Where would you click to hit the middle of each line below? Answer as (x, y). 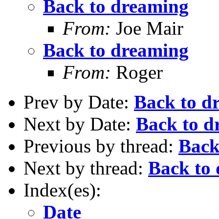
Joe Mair (147, 28)
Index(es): (62, 190)
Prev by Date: (79, 102)
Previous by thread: (101, 146)
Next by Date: (80, 124)
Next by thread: (86, 168)
